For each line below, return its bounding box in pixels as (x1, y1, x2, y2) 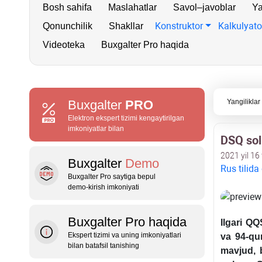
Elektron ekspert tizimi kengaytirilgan (68, 114, 184, 122)
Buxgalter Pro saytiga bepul (68, 173, 156, 181)
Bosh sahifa (43, 2, 92, 12)
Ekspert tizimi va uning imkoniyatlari (68, 231, 181, 239)
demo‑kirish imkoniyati (68, 183, 139, 191)
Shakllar (109, 21, 143, 31)
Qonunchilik (43, 21, 92, 31)
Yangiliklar (226, 98, 260, 106)
